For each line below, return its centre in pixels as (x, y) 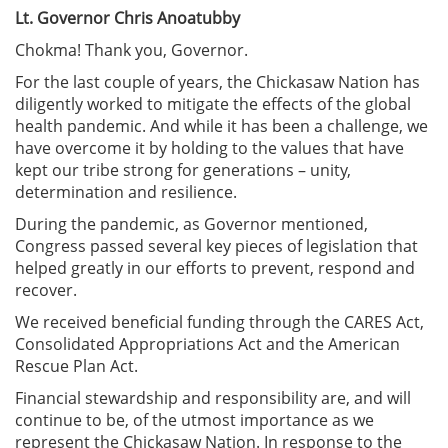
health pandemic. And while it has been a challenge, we (221, 125)
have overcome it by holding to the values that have (209, 147)
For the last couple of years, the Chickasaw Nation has (217, 81)
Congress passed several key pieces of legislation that (216, 245)
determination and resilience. (126, 191)
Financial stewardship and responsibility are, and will (213, 397)
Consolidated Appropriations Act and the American (207, 343)
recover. (46, 289)
